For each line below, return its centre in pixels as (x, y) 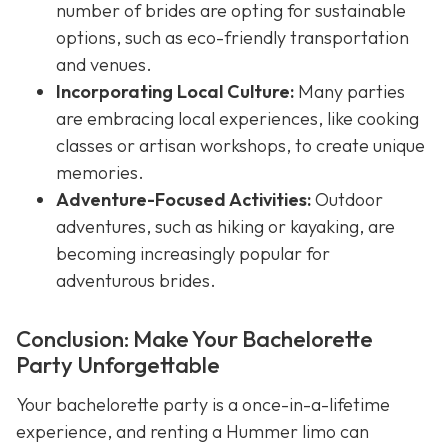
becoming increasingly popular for (193, 254)
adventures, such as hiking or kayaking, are (225, 227)
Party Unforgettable (118, 365)
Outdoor (347, 200)
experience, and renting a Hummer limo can (192, 432)
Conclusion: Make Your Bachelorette (194, 339)
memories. (100, 173)
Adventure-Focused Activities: (183, 200)
